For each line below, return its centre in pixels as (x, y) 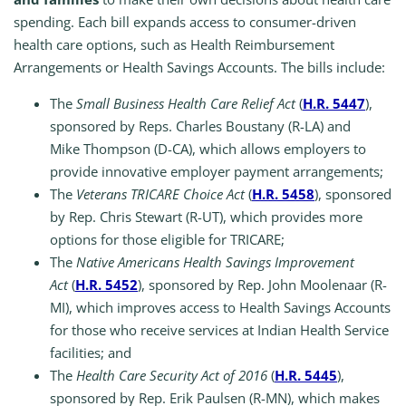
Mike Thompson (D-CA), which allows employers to (208, 149)
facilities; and (91, 353)
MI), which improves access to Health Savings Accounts (220, 308)
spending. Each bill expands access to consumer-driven (185, 22)
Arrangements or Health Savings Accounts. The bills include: (199, 68)
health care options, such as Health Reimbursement (174, 45)
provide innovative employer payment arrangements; (217, 172)
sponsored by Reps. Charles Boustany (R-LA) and (200, 126)
